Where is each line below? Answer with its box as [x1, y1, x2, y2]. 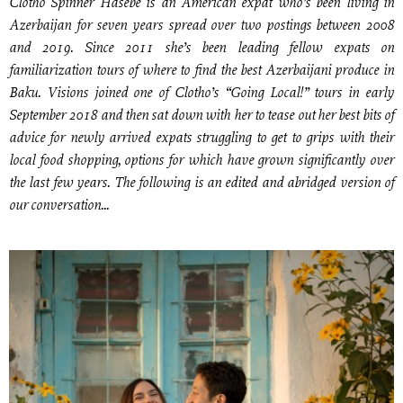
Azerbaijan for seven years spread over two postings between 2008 [9, 19, 394, 33]
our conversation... [9, 199, 109, 213]
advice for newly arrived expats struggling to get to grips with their [9, 131, 394, 146]
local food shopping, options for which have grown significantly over [9, 154, 394, 168]
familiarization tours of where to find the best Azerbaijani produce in [9, 64, 394, 78]
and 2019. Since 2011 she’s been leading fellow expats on [9, 41, 394, 56]
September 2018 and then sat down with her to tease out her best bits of [9, 109, 394, 123]
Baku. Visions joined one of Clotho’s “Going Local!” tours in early [9, 86, 394, 101]
